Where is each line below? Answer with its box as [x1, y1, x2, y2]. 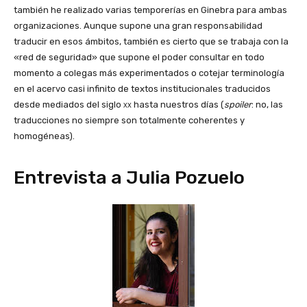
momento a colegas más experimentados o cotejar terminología [14, 68, 284, 79]
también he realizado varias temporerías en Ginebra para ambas [14, 5, 287, 16]
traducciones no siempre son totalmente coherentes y [14, 115, 245, 126]
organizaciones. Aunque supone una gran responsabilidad [14, 21, 262, 32]
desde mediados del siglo [14, 99, 123, 110]
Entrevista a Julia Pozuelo [14, 167, 245, 189]
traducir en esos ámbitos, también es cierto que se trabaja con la [14, 36, 288, 47]
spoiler [224, 99, 251, 110]
